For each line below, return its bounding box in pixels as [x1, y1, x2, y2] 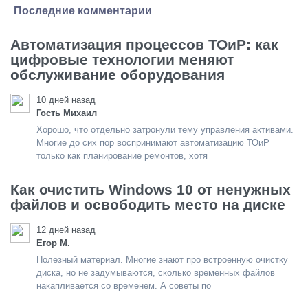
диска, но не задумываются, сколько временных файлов [36, 267, 275, 278]
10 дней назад [36, 95, 96, 105]
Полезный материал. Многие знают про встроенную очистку [36, 254, 288, 265]
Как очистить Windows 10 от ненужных [10, 181, 291, 197]
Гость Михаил [36, 108, 97, 118]
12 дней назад [36, 225, 96, 235]
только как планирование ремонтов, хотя [36, 151, 208, 161]
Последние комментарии [14, 5, 152, 16]
